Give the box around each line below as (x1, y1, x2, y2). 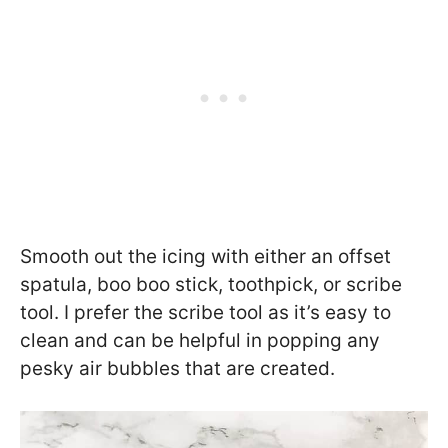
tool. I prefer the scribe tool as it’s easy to (20, 300, 391, 324)
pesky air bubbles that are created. (20, 356, 335, 380)
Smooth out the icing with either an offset (20, 244, 391, 268)
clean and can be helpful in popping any (20, 328, 380, 352)
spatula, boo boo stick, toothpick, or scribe (20, 272, 402, 296)
